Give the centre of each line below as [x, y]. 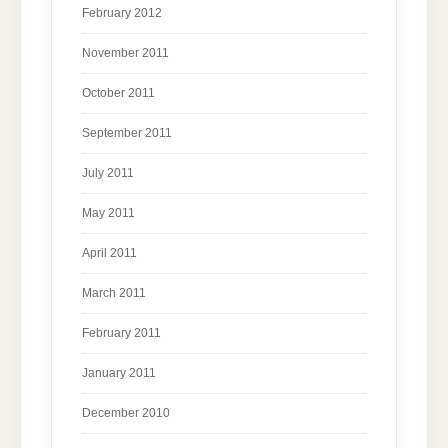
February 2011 [121, 332]
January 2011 [119, 372]
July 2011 [108, 172]
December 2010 [126, 412]
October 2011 [118, 92]
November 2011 [125, 52]
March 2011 [114, 292]
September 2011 [127, 132]
